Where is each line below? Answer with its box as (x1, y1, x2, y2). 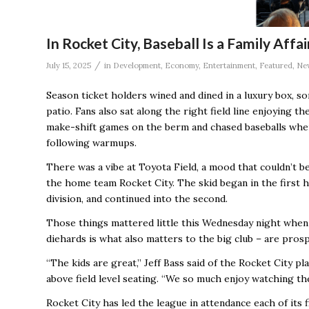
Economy (165, 61, 199, 71)
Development (113, 61, 161, 71)
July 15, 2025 (46, 61, 91, 71)
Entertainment (203, 61, 255, 71)
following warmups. (46, 137, 137, 150)
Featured (259, 61, 292, 71)
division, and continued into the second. (46, 192, 228, 206)
